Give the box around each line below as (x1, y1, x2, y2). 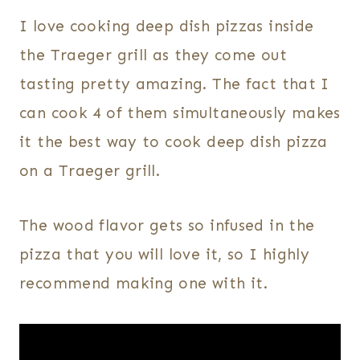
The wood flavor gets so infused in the (19, 216, 315, 235)
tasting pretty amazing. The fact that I (19, 75, 329, 94)
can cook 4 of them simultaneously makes (19, 104, 341, 123)
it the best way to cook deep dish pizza (19, 133, 328, 152)
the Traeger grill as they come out (19, 46, 287, 65)
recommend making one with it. (19, 274, 268, 293)
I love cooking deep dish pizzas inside (19, 17, 314, 36)
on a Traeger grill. (19, 162, 161, 181)
